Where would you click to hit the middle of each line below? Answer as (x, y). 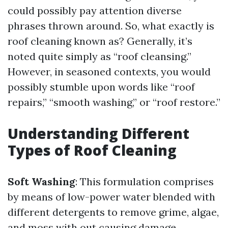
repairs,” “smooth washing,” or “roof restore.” (114, 102)
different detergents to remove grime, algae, (113, 212)
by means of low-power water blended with (111, 197)
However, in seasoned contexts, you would (109, 72)
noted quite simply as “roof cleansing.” (99, 56)
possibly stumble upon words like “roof (101, 87)
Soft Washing (41, 181)
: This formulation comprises (145, 181)
